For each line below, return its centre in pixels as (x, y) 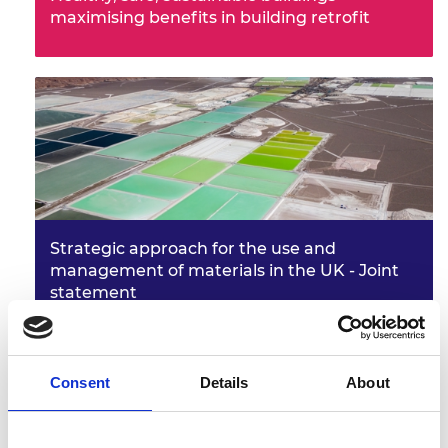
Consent (80, 382)
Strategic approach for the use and (193, 248)
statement (93, 292)
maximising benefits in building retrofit (210, 17)
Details (224, 382)
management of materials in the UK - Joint (224, 270)
